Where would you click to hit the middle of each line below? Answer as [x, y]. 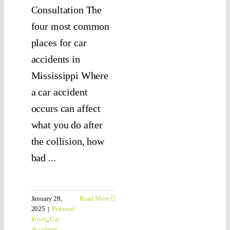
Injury [39, 219]
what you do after [67, 125]
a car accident [59, 92]
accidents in [55, 59]
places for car [59, 43]
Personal [63, 209]
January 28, [46, 199]
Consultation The [66, 10]
